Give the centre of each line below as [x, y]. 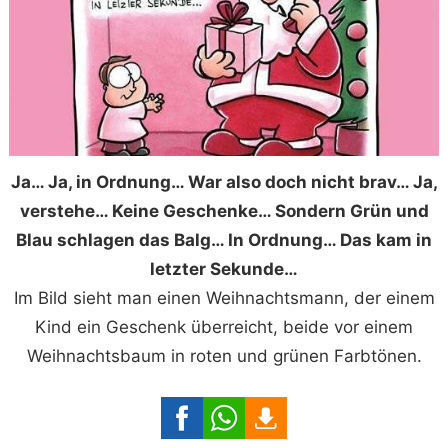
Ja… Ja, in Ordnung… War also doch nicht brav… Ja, [224, 181]
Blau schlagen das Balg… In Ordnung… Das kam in [224, 239]
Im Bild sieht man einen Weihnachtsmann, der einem [224, 297]
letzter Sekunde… [224, 268]
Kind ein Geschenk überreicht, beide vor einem [224, 326]
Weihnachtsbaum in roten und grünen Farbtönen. [224, 355]
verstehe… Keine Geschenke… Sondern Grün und [224, 210]
